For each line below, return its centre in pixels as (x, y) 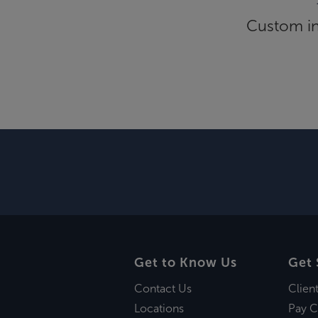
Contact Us (163, 288)
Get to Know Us (185, 263)
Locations (159, 308)
